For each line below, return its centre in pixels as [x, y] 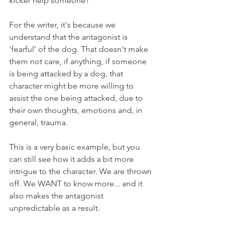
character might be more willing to [73, 86]
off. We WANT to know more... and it [77, 183]
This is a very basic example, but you [76, 147]
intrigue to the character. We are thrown [81, 171]
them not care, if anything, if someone [79, 61]
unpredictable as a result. [54, 208]
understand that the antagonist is [69, 37]
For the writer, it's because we [63, 25]
